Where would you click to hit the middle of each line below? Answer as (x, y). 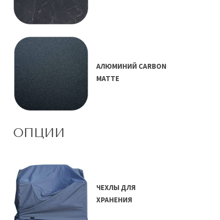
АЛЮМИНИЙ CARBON (132, 66)
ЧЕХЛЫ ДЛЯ (116, 188)
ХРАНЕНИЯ (114, 200)
